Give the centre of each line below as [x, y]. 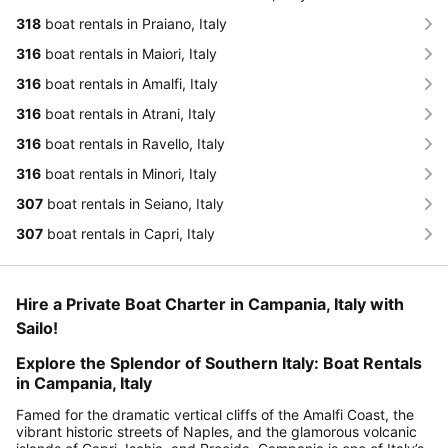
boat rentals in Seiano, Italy [133, 204]
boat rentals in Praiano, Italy [134, 24]
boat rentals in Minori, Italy [129, 174]
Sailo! [37, 328]
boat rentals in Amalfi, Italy [129, 84]
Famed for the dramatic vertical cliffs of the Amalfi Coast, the [215, 415]
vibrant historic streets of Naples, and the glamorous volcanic [216, 432]
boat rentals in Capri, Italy [129, 234]
